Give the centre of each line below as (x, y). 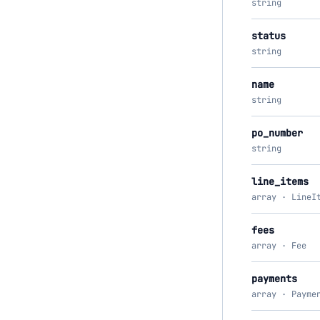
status (269, 36)
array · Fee (279, 246)
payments (274, 279)
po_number (277, 133)
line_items (280, 181)
